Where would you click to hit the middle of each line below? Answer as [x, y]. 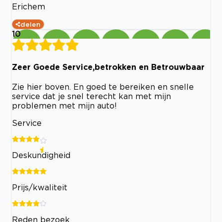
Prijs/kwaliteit [40, 188]
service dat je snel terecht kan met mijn [91, 96]
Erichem [28, 6]
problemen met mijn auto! [64, 106]
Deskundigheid [41, 155]
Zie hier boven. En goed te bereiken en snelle [103, 87]
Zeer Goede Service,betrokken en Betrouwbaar [108, 67]
